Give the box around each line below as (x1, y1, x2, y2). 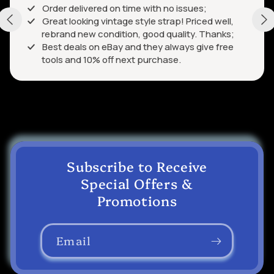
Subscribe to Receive (67, 157, 207, 176)
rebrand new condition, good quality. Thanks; (42, 28, 234, 41)
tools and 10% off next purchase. (42, 53, 181, 67)
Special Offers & (81, 174, 193, 193)
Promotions (97, 191, 177, 210)
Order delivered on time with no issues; (42, 2, 207, 15)
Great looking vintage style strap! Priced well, (42, 15, 234, 28)
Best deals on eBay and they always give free (42, 40, 234, 54)
